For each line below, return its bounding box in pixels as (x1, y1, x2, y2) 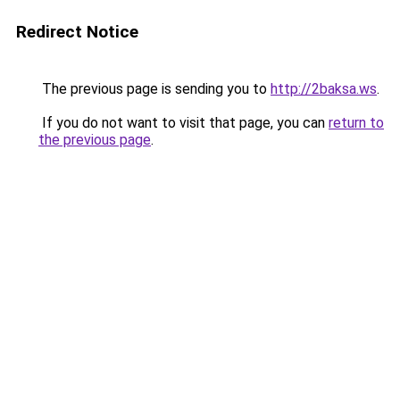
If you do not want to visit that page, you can (38, 114, 329, 131)
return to (329, 114, 384, 131)
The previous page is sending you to (38, 80, 271, 97)
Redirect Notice (16, 21, 138, 42)
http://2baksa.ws (271, 80, 377, 97)
